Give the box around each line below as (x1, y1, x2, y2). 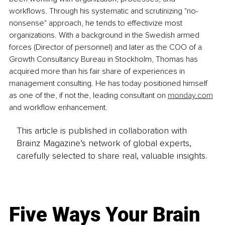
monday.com (168, 90, 213, 100)
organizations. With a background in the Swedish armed (9, 30, 201, 40)
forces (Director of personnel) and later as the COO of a (9, 42, 204, 52)
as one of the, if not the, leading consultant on (9, 90, 168, 100)
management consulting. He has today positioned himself (9, 78, 209, 88)
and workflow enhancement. (9, 102, 107, 113)
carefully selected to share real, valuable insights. (16, 150, 207, 162)
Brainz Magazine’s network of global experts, (16, 138, 191, 149)
